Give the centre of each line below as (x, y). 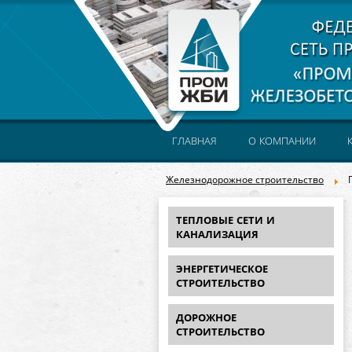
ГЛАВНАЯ (194, 141)
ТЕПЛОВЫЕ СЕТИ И (225, 220)
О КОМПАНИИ (282, 141)
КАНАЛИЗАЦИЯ (217, 235)
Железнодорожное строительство (245, 180)
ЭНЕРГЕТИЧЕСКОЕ (222, 269)
